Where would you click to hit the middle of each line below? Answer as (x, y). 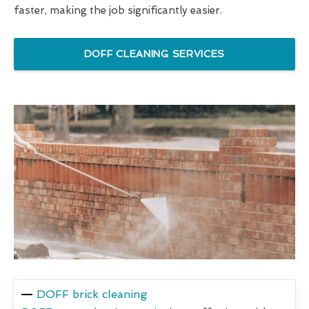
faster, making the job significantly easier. (118, 11)
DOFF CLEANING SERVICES (154, 54)
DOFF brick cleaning (92, 295)
